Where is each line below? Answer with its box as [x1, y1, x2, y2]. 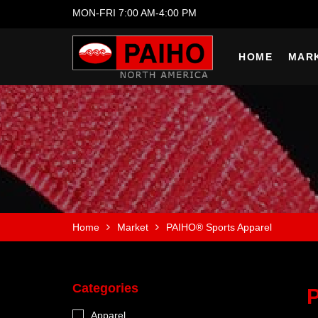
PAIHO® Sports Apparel [166, 221, 272, 233]
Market [117, 221, 148, 233]
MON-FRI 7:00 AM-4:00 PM [72, 7, 197, 18]
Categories [72, 281, 138, 295]
